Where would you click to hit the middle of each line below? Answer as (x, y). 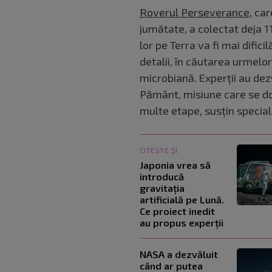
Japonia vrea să (175, 165)
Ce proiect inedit (177, 211)
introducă (161, 176)
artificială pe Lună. (182, 199)
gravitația (162, 188)
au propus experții (181, 222)
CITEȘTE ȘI (158, 150)
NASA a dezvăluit (178, 254)
